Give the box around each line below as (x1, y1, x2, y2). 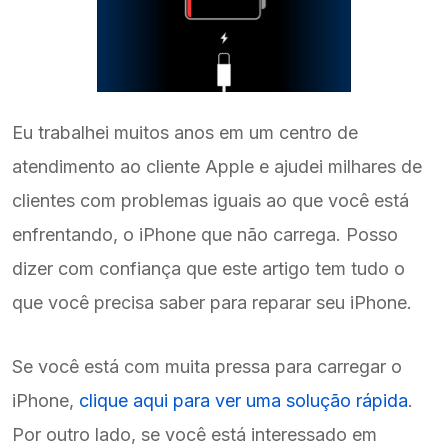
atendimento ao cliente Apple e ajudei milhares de (12, 156, 422, 178)
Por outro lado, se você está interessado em (12, 424, 377, 446)
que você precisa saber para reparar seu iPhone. (12, 292, 412, 314)
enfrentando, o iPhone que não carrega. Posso (12, 224, 398, 246)
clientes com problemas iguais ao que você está (12, 190, 409, 212)
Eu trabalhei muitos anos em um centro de (12, 122, 358, 144)
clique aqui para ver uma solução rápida (79, 390, 408, 412)
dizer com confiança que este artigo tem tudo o (12, 258, 405, 280)
